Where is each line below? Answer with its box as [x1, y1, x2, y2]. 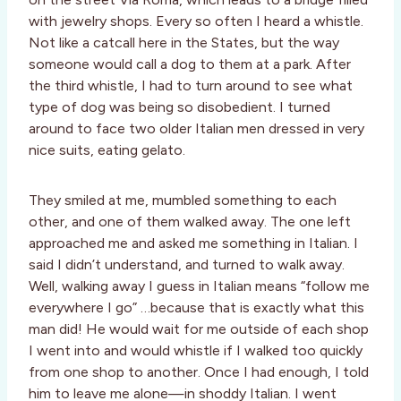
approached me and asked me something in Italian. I [29, 235, 358, 252]
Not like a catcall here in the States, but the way [29, 34, 339, 52]
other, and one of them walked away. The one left [29, 213, 351, 231]
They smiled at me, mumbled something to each [29, 192, 337, 209]
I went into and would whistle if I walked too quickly [29, 342, 363, 360]
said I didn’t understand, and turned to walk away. [29, 256, 345, 274]
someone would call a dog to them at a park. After [29, 55, 351, 73]
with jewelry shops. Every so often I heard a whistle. [29, 13, 363, 30]
